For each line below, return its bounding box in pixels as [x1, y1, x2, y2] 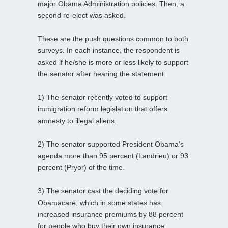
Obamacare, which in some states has [38, 198, 161, 207]
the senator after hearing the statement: [38, 69, 166, 78]
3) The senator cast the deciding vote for [38, 186, 168, 195]
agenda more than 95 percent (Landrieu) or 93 [38, 151, 188, 160]
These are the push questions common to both [38, 34, 188, 43]
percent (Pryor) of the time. [38, 163, 125, 172]
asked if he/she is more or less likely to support [38, 58, 188, 66]
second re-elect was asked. [38, 11, 126, 19]
